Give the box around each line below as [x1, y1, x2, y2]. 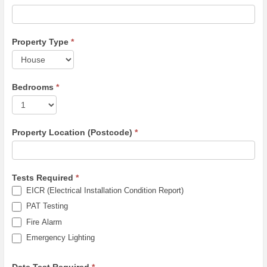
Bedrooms [11, 82, 56, 92]
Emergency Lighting [23, 233, 95, 243]
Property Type [11, 36, 71, 46]
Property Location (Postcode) [11, 127, 135, 137]
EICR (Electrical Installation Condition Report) [23, 185, 184, 195]
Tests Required [11, 172, 76, 182]
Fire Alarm [23, 217, 62, 226]
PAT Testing [23, 201, 68, 211]
